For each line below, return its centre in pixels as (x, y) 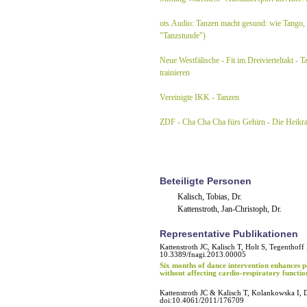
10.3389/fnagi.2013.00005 (203, 254)
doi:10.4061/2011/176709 (202, 300)
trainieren (175, 73)
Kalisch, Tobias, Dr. (210, 197)
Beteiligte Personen (206, 181)
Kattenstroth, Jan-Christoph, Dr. (230, 209)
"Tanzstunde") (183, 36)
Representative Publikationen (229, 234)
